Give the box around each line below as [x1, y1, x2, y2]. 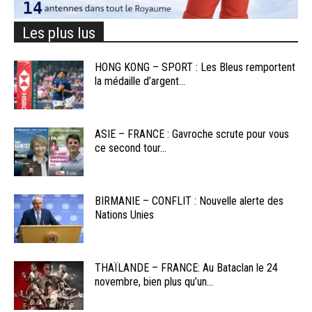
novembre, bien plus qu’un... [95, 275, 213, 289]
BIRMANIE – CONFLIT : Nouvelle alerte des [95, 194, 283, 208]
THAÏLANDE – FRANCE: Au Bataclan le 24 [95, 261, 278, 275]
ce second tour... [95, 141, 166, 155]
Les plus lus [22, 24, 95, 42]
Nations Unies [95, 208, 154, 222]
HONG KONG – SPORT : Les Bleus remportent [95, 61, 295, 75]
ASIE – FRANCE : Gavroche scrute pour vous [95, 127, 289, 141]
